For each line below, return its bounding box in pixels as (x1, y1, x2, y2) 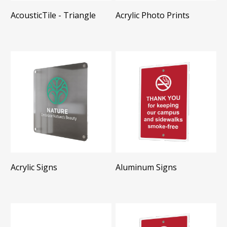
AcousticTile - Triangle (10, 10, 96, 21)
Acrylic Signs (10, 161, 57, 173)
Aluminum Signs (116, 161, 177, 173)
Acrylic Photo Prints (116, 10, 190, 21)
